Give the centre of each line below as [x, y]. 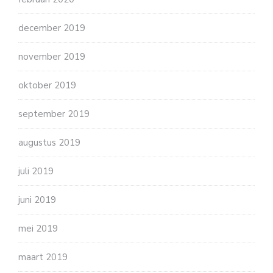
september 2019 [54, 114]
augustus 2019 [49, 142]
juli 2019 [36, 171]
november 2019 [52, 56]
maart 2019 [43, 257]
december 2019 [52, 28]
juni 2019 [37, 200]
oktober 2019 [47, 85]
